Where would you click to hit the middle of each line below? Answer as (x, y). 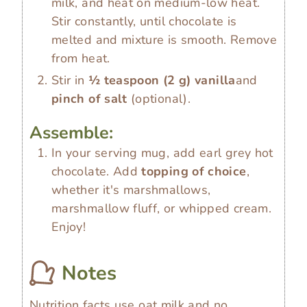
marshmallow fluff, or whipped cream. (161, 209)
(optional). (159, 99)
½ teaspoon (124, 81)
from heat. (81, 59)
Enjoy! (69, 227)
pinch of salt (89, 99)
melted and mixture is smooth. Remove (164, 40)
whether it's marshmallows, (131, 190)
